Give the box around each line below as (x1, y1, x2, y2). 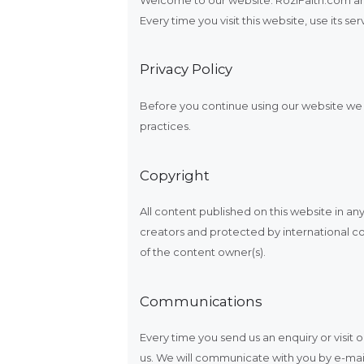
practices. (140, 119, 191, 132)
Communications (140, 292, 262, 310)
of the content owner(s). (140, 245, 266, 259)
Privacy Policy (140, 61, 232, 78)
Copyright (140, 167, 210, 184)
